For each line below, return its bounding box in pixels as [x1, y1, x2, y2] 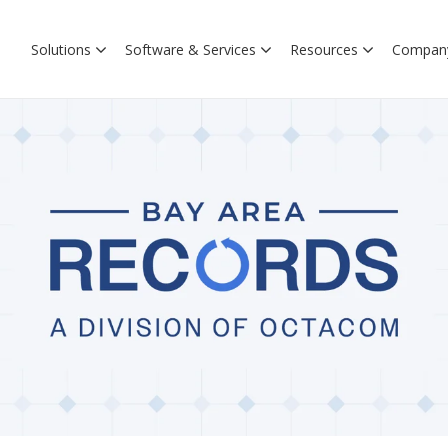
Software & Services [125, 39, 256, 59]
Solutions [31, 39, 91, 59]
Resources [290, 39, 358, 59]
